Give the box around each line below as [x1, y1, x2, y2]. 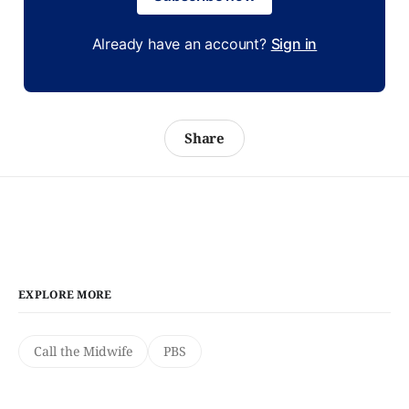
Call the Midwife [34, 341, 132, 360]
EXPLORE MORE [18, 286, 112, 302]
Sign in [270, 34, 318, 53]
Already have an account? [91, 34, 271, 53]
